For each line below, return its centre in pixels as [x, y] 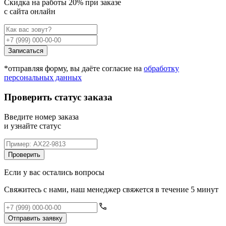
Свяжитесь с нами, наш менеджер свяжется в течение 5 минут [111, 189]
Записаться [26, 51]
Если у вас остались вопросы [54, 172]
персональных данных [43, 78]
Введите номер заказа [41, 117]
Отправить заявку [35, 218]
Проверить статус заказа [58, 97]
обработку [161, 69]
